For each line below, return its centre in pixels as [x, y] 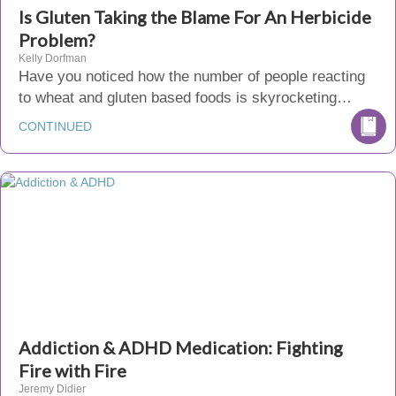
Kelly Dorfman [53, 58]
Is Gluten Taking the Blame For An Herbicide [195, 17]
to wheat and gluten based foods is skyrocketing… [185, 98]
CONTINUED [55, 126]
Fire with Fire [72, 370]
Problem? [57, 40]
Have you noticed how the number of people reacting [192, 76]
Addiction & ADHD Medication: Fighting [181, 347]
